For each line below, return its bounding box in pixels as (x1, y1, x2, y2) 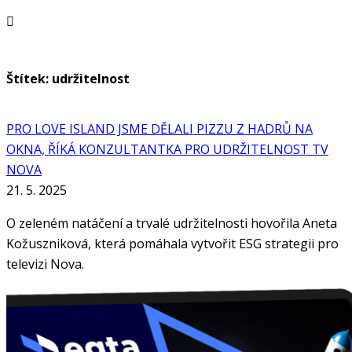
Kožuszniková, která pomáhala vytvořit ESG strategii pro (6, 234, 339, 252)
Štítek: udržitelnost (6, 70, 130, 88)
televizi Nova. (6, 255, 84, 273)
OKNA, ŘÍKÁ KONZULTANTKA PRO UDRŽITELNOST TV (6, 140, 328, 158)
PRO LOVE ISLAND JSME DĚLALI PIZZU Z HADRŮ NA (6, 119, 313, 137)
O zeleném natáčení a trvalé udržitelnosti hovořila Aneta (6, 214, 337, 232)
